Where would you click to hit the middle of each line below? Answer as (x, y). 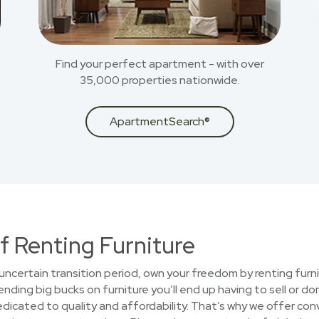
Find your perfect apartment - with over (159, 64)
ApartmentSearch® (159, 121)
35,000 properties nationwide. (159, 80)
